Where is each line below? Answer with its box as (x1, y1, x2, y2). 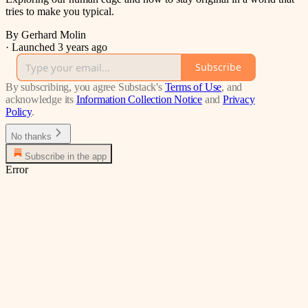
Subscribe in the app (25, 151, 107, 162)
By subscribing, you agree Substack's (5, 80, 162, 93)
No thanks (11, 131, 52, 142)
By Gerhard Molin (5, 28, 86, 41)
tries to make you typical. (5, 5, 114, 17)
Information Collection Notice (76, 93, 203, 105)
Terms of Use (164, 80, 222, 93)
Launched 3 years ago (12, 41, 107, 53)
